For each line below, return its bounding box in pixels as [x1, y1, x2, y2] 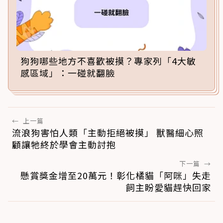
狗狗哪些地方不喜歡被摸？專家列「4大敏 [20, 54, 196, 67]
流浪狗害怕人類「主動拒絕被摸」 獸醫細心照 [12, 125, 204, 139]
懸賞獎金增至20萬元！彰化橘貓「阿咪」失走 [20, 168, 211, 182]
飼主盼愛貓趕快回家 [126, 180, 211, 194]
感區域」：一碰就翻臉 [20, 66, 115, 79]
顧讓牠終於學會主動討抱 [12, 137, 116, 151]
